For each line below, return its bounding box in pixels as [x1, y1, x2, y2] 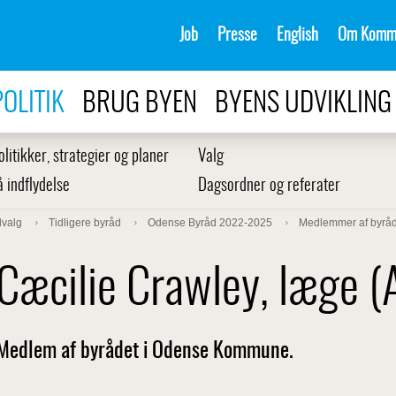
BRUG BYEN [82, 90, 197, 118]
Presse [217, 27, 257, 44]
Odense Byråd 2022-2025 [148, 217, 272, 229]
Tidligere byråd [49, 217, 121, 229]
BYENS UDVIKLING [215, 90, 392, 118]
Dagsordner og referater [198, 178, 340, 194]
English [277, 27, 318, 44]
